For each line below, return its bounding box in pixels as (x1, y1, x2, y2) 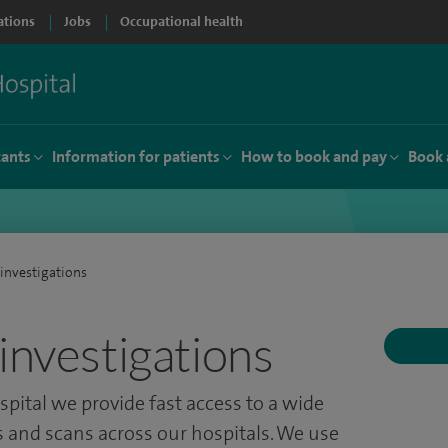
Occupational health (120, 13, 243, 30)
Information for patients (52, 146, 220, 167)
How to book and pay (241, 146, 387, 167)
